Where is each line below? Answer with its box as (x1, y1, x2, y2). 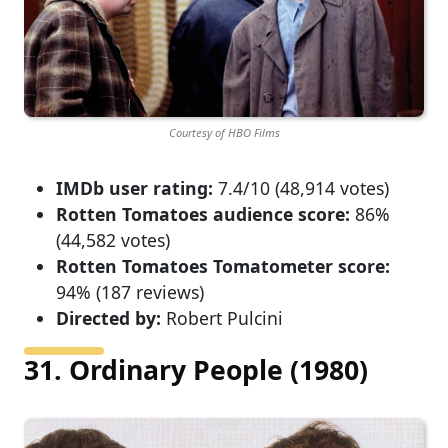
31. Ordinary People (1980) (24, 351, 368, 388)
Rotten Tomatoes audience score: (56, 201, 350, 226)
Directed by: (56, 305, 161, 330)
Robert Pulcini (161, 305, 283, 330)
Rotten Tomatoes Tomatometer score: (56, 253, 390, 278)
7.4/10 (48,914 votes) (213, 175, 389, 200)
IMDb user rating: (56, 175, 213, 200)
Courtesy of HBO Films (168, 125, 280, 141)
